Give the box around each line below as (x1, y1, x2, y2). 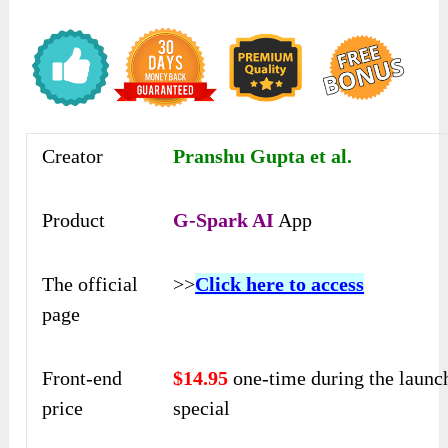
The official (42, 272, 139, 295)
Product (42, 208, 106, 231)
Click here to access (195, 272, 365, 295)
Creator (42, 144, 104, 167)
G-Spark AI (173, 208, 275, 231)
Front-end (42, 366, 123, 389)
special (173, 396, 231, 419)
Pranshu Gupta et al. (173, 144, 353, 167)
